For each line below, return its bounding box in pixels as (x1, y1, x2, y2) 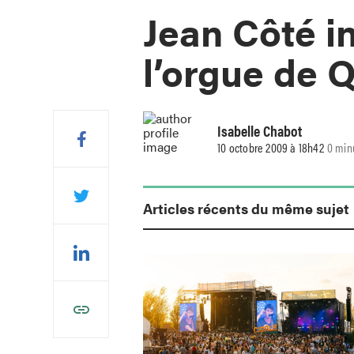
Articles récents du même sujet (143, 198, 350, 218)
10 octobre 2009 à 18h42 (217, 138, 324, 157)
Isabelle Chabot (217, 119, 303, 142)
